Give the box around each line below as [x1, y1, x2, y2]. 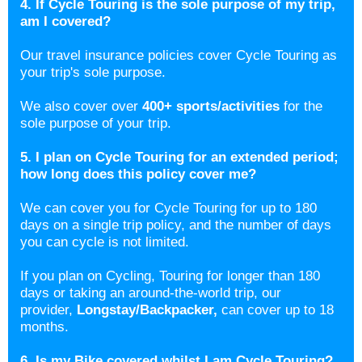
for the [284, 99, 322, 114]
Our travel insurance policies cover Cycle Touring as [20, 48, 337, 63]
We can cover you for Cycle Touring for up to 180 [20, 200, 317, 216]
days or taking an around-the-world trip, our [20, 285, 281, 301]
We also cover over [20, 99, 142, 114]
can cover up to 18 [217, 302, 334, 318]
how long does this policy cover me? [20, 166, 256, 182]
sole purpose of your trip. [20, 116, 171, 131]
